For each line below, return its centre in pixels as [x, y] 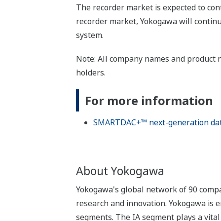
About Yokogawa [120, 171]
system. [90, 35]
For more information [149, 101]
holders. [91, 73]
